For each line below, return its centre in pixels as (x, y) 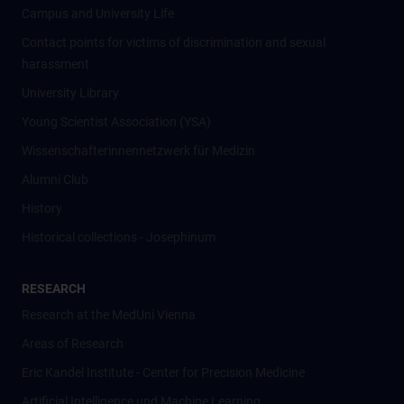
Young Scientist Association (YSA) (116, 122)
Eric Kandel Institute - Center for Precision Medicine (163, 372)
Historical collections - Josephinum (119, 237)
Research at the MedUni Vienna (109, 315)
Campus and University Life (98, 14)
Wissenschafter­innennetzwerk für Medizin (138, 151)
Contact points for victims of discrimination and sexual (174, 42)
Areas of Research (73, 344)
